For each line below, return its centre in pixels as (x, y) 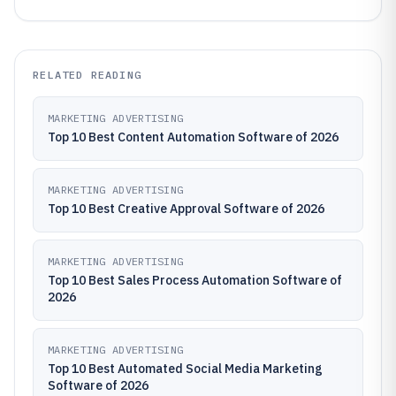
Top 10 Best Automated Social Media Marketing (185, 369)
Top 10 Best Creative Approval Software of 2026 (186, 209)
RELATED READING (87, 75)
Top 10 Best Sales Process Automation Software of (195, 280)
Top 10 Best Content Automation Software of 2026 (193, 137)
